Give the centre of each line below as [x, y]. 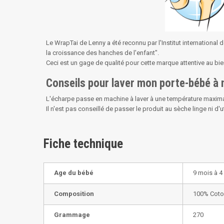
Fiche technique [83, 144]
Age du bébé [74, 173]
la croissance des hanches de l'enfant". [102, 53]
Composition [74, 194]
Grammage [72, 215]
